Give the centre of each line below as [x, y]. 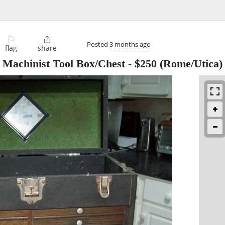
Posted [98, 44]
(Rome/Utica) [190, 64]
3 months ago [130, 44]
